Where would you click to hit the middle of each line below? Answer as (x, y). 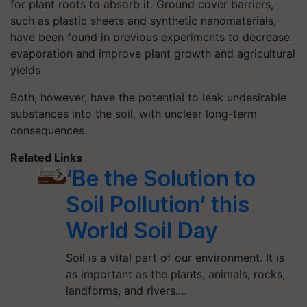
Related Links (46, 157)
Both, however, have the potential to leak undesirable (148, 97)
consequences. (49, 130)
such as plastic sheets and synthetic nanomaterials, (143, 20)
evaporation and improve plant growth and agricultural (153, 53)
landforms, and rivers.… (126, 290)
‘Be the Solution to (160, 178)
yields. (27, 70)
